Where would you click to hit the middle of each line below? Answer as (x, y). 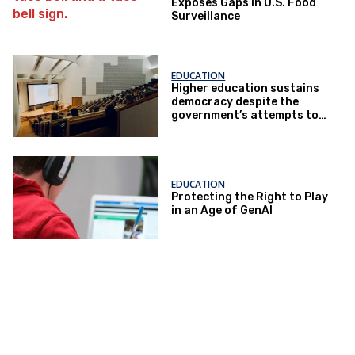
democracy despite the (235, 102)
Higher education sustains (246, 89)
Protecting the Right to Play (250, 197)
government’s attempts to (245, 116)
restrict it (199, 129)
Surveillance (206, 17)
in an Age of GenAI (222, 210)
